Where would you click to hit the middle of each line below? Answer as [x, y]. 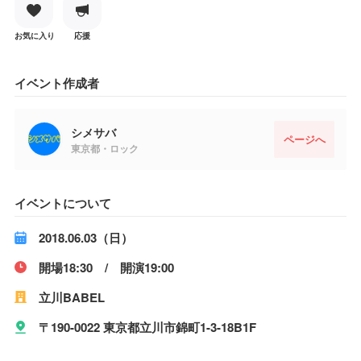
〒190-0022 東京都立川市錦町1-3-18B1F [147, 327]
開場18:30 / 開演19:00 [106, 267]
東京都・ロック [104, 148]
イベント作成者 [56, 83]
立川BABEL [71, 297]
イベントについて [62, 203]
